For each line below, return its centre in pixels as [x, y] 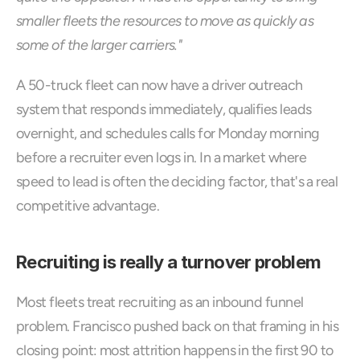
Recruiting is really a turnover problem [169, 262]
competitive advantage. [88, 206]
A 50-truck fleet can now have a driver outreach [160, 85]
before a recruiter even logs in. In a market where [162, 157]
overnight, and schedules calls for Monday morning [168, 133]
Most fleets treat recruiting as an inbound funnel [160, 302]
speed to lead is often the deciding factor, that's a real [177, 182]
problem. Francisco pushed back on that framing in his [178, 326]
